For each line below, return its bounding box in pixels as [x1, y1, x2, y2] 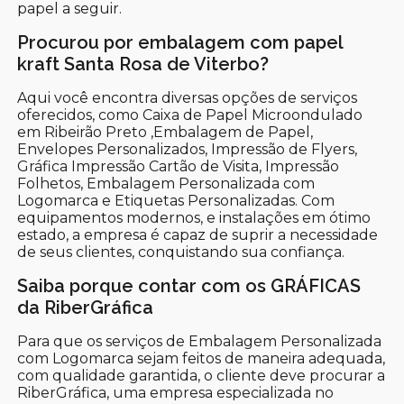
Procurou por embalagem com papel [17, 31, 344, 53]
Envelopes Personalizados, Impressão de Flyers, [17, 140, 358, 158]
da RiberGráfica [17, 296, 154, 318]
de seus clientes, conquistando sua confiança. [17, 243, 345, 261]
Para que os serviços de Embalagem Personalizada [17, 332, 382, 350]
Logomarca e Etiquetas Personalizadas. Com [17, 191, 335, 209]
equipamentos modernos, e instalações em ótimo [17, 208, 372, 226]
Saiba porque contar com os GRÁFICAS [17, 274, 362, 297]
